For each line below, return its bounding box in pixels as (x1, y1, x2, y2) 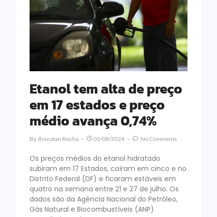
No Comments (139, 135, 177, 143)
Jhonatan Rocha (37, 135, 78, 143)
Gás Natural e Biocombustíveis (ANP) (30, 204, 154, 215)
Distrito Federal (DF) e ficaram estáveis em (30, 174, 176, 184)
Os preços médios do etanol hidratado (30, 154, 160, 164)
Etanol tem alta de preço (30, 78, 182, 99)
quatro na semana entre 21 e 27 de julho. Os (30, 184, 179, 194)
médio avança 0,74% (30, 110, 157, 131)
